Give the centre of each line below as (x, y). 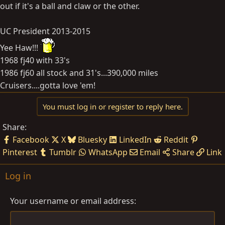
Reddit (176, 140)
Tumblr (63, 152)
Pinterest (20, 152)
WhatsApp (108, 152)
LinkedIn (135, 140)
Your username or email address (72, 201)
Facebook (31, 140)
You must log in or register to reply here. (113, 107)
